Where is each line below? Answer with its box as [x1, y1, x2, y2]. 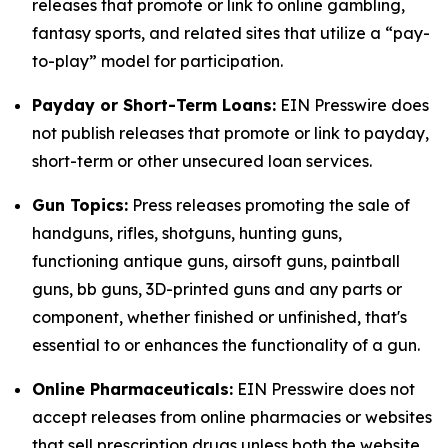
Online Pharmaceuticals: [32, 379, 233, 399]
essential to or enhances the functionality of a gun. [32, 335, 420, 355]
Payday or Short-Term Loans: [32, 95, 276, 115]
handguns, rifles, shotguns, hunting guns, [32, 223, 342, 243]
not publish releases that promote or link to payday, [32, 123, 429, 143]
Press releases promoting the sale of [128, 195, 410, 215]
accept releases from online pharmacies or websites [32, 407, 432, 427]
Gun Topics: [32, 195, 128, 215]
